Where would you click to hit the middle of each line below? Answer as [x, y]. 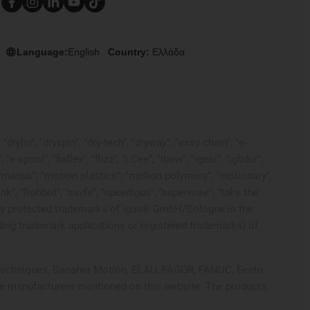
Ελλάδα [168, 52]
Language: [42, 52]
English [83, 52]
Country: [130, 52]
